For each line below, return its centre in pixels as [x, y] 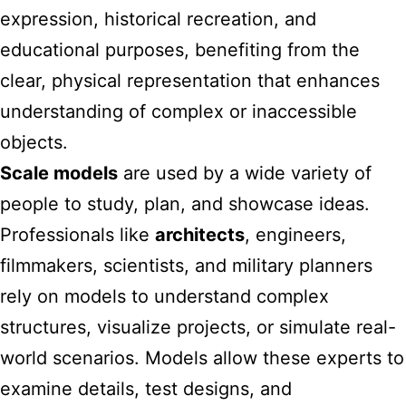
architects [200, 235]
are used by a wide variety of [245, 173]
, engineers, [295, 235]
